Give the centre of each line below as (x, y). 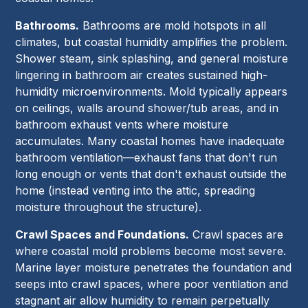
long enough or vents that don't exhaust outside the (151, 174)
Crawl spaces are (236, 235)
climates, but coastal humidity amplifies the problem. (152, 42)
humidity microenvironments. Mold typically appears (152, 92)
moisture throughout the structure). (109, 207)
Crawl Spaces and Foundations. (102, 235)
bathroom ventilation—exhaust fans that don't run (146, 158)
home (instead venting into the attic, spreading (135, 191)
